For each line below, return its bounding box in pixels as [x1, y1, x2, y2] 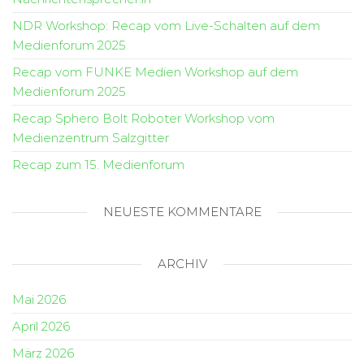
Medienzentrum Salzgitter [12, 130, 169, 146]
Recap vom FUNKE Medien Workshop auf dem [12, 64, 298, 80]
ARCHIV [157, 256, 207, 272]
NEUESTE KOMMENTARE [102, 204, 262, 220]
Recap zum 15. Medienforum [12, 157, 184, 173]
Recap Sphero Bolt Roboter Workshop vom [12, 110, 275, 127]
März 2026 [12, 345, 74, 362]
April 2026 [12, 318, 70, 335]
